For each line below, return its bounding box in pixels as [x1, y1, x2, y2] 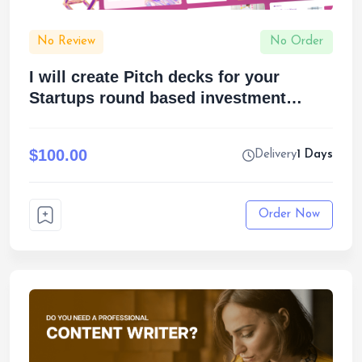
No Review [37, 36, 95, 48]
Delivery [255, 149, 297, 161]
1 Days [297, 149, 333, 161]
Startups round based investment [29, 89, 286, 107]
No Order [270, 36, 323, 48]
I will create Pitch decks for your [29, 68, 280, 86]
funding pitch [29, 110, 132, 128]
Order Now [259, 208, 320, 221]
